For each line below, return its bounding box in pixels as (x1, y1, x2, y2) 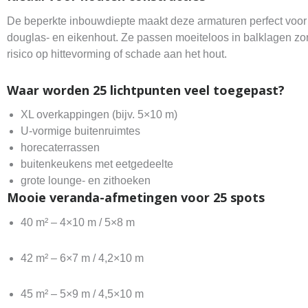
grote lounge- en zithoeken (21, 175, 151, 187)
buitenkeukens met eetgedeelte (21, 158, 173, 170)
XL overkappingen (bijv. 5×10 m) (21, 109, 177, 121)
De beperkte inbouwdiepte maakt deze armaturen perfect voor (7, 14, 307, 27)
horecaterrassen (21, 142, 100, 154)
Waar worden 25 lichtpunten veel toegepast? (7, 81, 285, 98)
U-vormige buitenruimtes (21, 125, 140, 137)
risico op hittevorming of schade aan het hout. (7, 47, 227, 60)
